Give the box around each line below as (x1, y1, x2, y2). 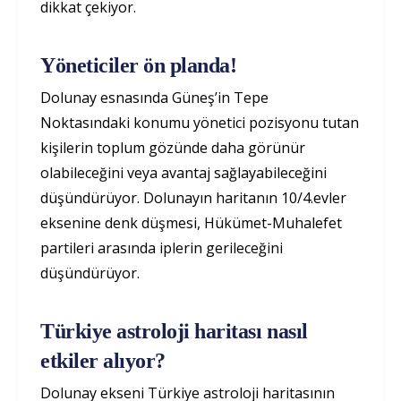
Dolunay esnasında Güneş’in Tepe (40, 87, 269, 107)
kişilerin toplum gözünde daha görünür (40, 137, 305, 158)
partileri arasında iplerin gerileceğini (40, 237, 283, 258)
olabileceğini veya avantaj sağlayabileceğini (40, 162, 327, 183)
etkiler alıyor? (40, 348, 166, 372)
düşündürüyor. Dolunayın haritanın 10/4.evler (40, 187, 346, 208)
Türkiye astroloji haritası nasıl (40, 319, 308, 343)
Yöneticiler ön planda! (40, 53, 237, 77)
